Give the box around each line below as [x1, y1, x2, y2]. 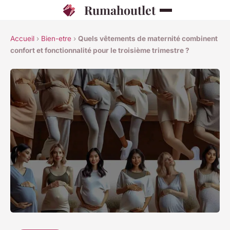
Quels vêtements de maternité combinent [78, 34, 218, 43]
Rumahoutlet [84, 2, 156, 18]
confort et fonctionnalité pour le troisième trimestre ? [10, 46, 189, 54]
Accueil [10, 34, 34, 43]
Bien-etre [41, 34, 71, 43]
